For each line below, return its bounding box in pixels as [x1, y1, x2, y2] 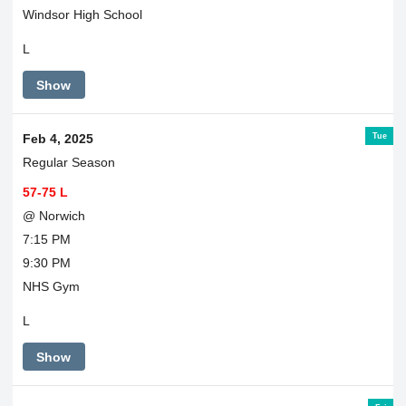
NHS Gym [22, 278, 80, 294]
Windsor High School [22, 6, 142, 22]
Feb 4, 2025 [22, 130, 93, 146]
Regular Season [22, 154, 115, 169]
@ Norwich [22, 208, 85, 223]
